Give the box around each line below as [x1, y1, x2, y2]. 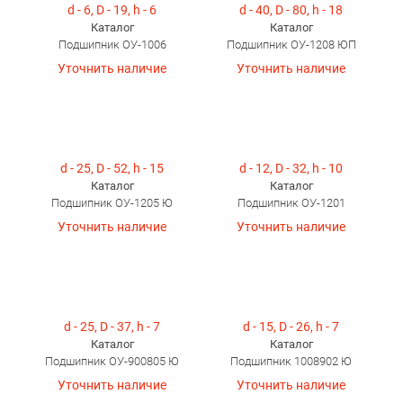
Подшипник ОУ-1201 [237, 196, 345, 210]
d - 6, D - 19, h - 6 [67, 3, 157, 17]
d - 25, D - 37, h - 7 [64, 319, 160, 334]
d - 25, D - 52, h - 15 [60, 161, 164, 175]
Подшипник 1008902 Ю [230, 354, 352, 368]
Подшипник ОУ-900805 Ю [45, 354, 179, 368]
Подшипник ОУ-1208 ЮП [226, 38, 356, 51]
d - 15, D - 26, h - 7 [243, 319, 339, 334]
